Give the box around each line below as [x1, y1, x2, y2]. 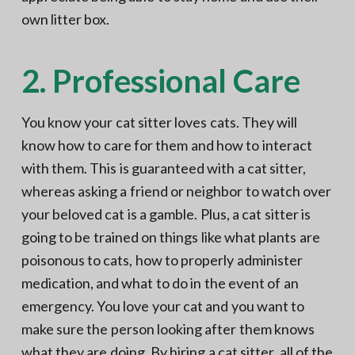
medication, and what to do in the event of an [21, 273, 299, 292]
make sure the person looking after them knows [21, 319, 315, 338]
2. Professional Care [21, 61, 300, 100]
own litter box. [21, 10, 110, 28]
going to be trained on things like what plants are [21, 227, 320, 246]
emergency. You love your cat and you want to [21, 296, 305, 315]
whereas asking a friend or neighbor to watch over [21, 181, 332, 200]
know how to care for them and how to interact [21, 136, 312, 154]
